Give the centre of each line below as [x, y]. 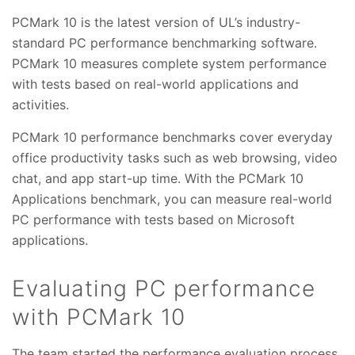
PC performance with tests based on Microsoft [153, 219]
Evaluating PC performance [164, 288]
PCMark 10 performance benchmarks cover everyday [172, 137]
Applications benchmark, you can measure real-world [172, 198]
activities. [40, 104]
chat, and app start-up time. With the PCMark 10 [158, 178]
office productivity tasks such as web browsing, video [175, 157]
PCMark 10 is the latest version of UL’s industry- [156, 22]
